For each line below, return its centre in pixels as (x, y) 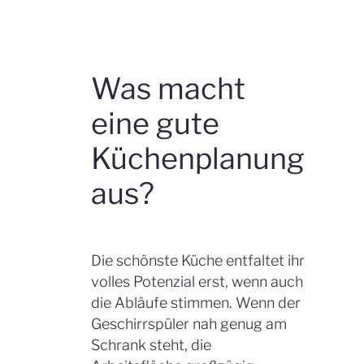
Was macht (168, 89)
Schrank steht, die (151, 344)
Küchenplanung (198, 159)
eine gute (155, 124)
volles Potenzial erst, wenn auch (197, 281)
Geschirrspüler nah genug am (189, 323)
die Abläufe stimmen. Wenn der (196, 302)
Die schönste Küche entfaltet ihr (198, 260)
